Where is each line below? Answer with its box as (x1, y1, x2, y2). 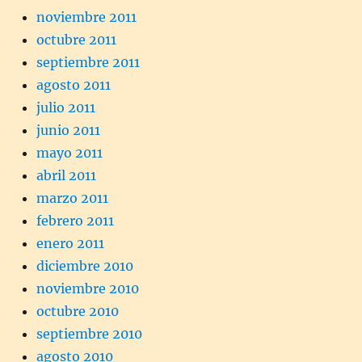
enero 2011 (36, 234, 104, 251)
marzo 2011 (36, 189, 108, 206)
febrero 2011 (36, 212, 114, 229)
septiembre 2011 (36, 53, 140, 70)
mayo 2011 (36, 144, 103, 161)
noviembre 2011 (36, 8, 137, 25)
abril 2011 (36, 166, 96, 183)
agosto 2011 (36, 76, 111, 93)
